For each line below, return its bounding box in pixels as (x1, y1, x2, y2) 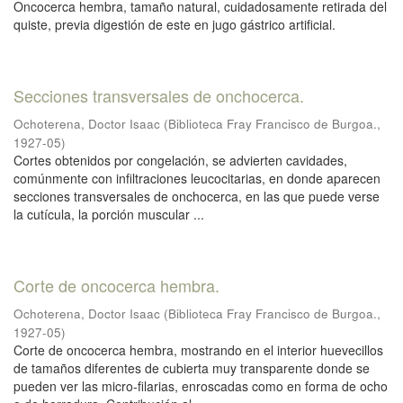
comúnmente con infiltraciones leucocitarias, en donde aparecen (13, 169, 381, 187)
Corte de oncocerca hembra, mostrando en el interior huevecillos (13, 341, 383, 359)
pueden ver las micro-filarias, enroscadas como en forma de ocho (13, 377, 388, 395)
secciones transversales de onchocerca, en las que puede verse (13, 187, 380, 205)
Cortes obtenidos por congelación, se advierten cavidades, (13, 151, 347, 169)
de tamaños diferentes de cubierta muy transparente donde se (13, 359, 370, 377)
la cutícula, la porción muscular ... (13, 205, 204, 223)
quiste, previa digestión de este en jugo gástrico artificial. (13, 15, 336, 33)
